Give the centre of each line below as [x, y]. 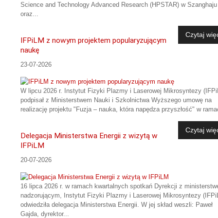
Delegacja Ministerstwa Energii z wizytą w [89, 136]
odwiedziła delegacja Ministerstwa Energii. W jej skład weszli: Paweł [117, 205]
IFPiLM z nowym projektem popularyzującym [93, 40]
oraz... [29, 14]
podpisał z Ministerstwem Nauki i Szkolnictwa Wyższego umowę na [116, 100]
